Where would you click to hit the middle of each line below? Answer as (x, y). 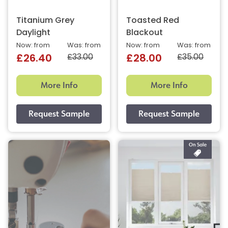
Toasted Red (153, 21)
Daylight (33, 33)
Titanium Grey (45, 21)
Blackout (145, 33)
